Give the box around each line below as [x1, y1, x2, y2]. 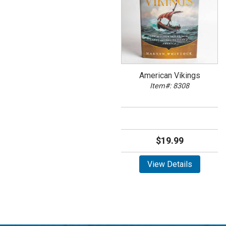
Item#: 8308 [150, 82, 189, 90]
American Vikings [139, 71, 200, 80]
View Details [147, 159, 192, 169]
